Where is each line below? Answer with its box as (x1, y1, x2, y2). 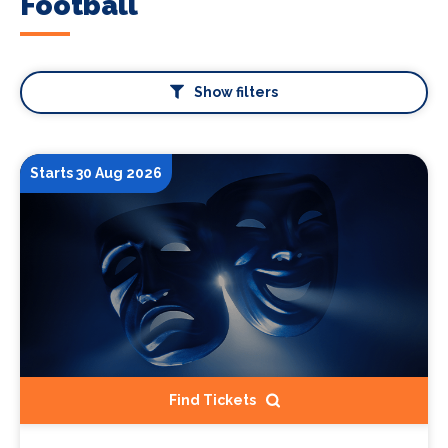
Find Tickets (168, 392, 256, 409)
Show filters (194, 84, 278, 100)
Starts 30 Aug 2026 (30, 165, 162, 181)
